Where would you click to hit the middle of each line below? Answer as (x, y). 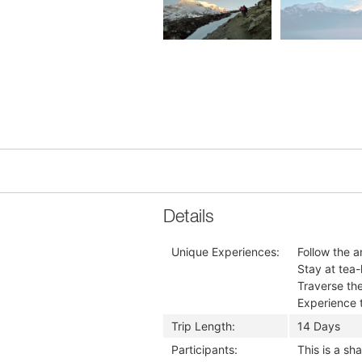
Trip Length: (203, 326)
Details (189, 217)
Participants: (204, 349)
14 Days (319, 326)
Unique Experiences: (225, 252)
